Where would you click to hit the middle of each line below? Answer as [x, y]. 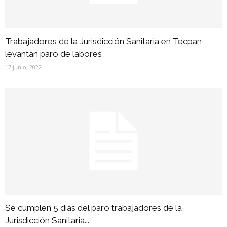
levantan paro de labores [53, 54]
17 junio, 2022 [23, 67]
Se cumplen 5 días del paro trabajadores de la [93, 207]
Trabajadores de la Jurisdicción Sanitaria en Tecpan [103, 41]
